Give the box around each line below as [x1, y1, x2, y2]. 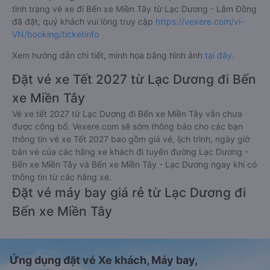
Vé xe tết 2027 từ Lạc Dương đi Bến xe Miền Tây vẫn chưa [12, 108, 242, 119]
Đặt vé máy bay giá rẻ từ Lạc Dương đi [12, 184, 246, 200]
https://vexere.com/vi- [155, 16, 244, 27]
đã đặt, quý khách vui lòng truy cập [12, 16, 155, 27]
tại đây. [205, 49, 234, 60]
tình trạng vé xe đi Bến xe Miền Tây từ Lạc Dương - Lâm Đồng [12, 3, 257, 14]
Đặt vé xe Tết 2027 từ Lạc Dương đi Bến [12, 71, 256, 87]
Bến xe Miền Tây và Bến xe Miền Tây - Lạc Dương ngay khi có [12, 159, 257, 169]
